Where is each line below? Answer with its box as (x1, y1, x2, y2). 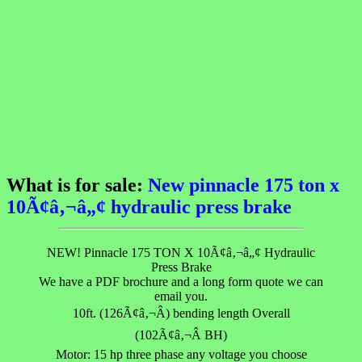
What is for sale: (6, 174, 148, 196)
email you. (154, 288, 208, 303)
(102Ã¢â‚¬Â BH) (135, 327, 227, 342)
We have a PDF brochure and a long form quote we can (39, 274, 323, 288)
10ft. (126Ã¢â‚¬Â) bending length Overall (72, 305, 290, 320)
